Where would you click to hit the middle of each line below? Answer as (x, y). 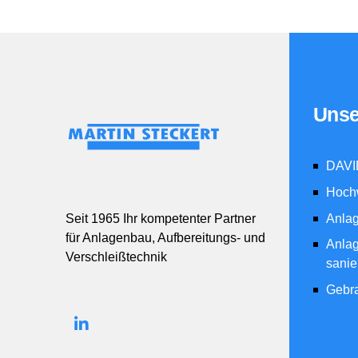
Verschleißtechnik (116, 257)
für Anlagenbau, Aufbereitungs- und (165, 238)
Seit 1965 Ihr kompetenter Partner (161, 219)
